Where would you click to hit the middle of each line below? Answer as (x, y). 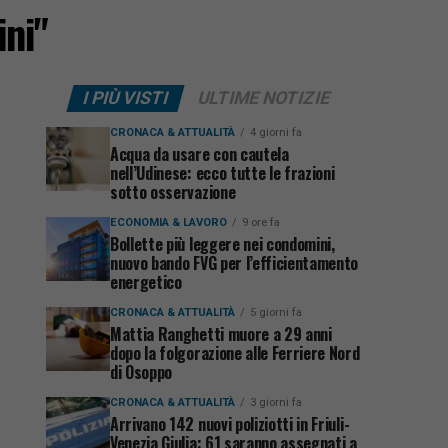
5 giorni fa (276, 312)
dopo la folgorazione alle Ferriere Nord (235, 353)
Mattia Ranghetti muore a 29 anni (221, 334)
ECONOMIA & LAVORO (168, 222)
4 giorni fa (276, 132)
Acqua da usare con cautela (199, 154)
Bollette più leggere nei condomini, (222, 244)
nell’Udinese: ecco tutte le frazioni (222, 173)
